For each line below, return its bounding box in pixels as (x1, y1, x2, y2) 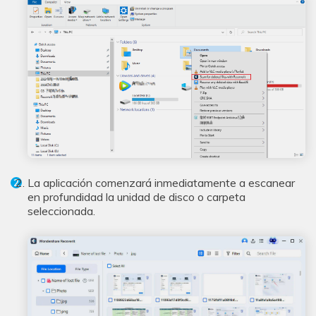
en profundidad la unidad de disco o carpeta (28, 190, 245, 205)
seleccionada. (28, 204, 95, 219)
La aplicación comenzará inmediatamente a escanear (28, 176, 295, 190)
